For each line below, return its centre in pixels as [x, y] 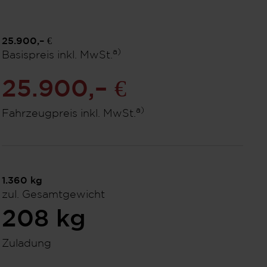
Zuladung [26, 244]
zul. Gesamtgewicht [53, 195]
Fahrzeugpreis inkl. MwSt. [69, 114]
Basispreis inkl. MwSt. [57, 55]
